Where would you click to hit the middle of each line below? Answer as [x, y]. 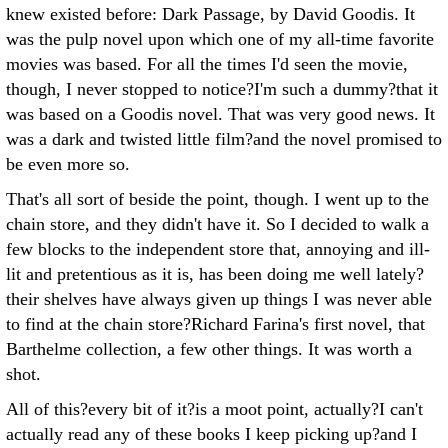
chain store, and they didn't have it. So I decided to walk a [217, 224]
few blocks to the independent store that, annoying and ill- [218, 249]
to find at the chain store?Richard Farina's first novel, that [215, 324]
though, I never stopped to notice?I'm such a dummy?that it [222, 89]
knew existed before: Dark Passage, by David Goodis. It [210, 14]
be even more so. [68, 164]
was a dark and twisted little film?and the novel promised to [224, 139]
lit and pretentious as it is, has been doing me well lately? [215, 274]
